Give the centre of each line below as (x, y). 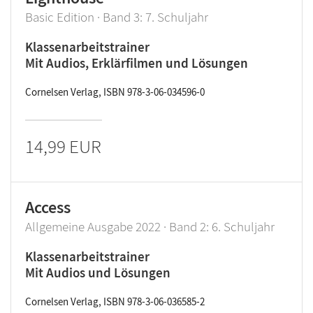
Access (48, 207)
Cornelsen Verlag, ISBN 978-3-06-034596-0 (115, 92)
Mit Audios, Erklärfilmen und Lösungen (137, 63)
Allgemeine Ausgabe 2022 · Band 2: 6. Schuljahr (150, 226)
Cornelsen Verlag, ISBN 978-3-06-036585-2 (115, 301)
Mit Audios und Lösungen (98, 272)
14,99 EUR (63, 146)
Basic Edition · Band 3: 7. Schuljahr (117, 17)
